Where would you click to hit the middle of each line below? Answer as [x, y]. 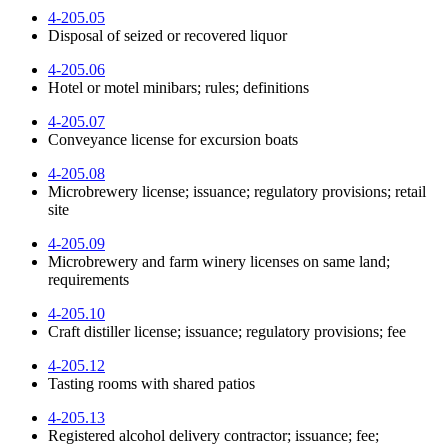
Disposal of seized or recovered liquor [167, 35]
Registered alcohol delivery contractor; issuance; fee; [213, 435]
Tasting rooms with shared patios [151, 383]
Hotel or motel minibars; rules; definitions [178, 87]
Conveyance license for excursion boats [173, 139]
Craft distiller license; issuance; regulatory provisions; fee [227, 331]
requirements [88, 279]
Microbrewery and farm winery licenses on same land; [219, 261]
